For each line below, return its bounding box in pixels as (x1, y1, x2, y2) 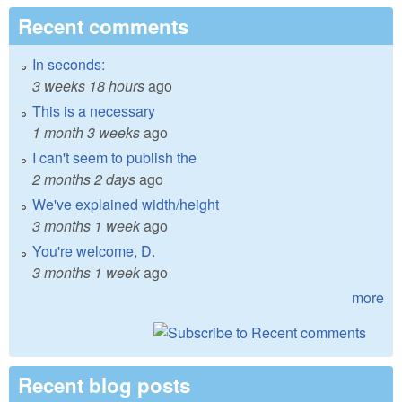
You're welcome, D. (32, 240, 155, 262)
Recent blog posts (18, 371, 190, 400)
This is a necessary (32, 100, 155, 122)
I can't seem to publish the (32, 147, 197, 169)
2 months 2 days (32, 169, 135, 190)
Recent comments (18, 12, 188, 41)
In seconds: (32, 54, 105, 75)
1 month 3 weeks (32, 122, 140, 144)
